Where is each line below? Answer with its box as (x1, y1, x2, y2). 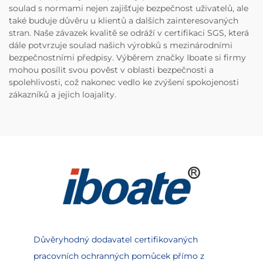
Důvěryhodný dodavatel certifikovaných (33, 234, 198, 245)
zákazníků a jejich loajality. (9, 89, 116, 100)
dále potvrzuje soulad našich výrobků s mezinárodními (9, 40, 232, 51)
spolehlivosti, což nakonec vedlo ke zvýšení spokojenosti (9, 77, 239, 88)
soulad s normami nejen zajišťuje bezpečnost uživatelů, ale (9, 3, 248, 14)
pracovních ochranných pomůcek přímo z (33, 251, 204, 262)
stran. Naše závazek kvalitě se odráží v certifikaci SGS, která (9, 28, 249, 39)
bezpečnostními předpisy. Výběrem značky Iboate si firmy (9, 52, 246, 63)
